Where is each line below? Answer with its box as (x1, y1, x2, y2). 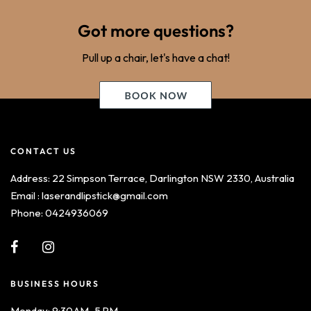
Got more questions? (77, 19, 234, 41)
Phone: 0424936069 (10, 205, 108, 219)
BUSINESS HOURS (10, 278, 99, 289)
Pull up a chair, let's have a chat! (81, 50, 230, 65)
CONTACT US (10, 145, 76, 156)
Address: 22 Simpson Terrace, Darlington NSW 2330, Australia (10, 171, 294, 185)
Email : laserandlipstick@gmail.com (10, 188, 168, 202)
